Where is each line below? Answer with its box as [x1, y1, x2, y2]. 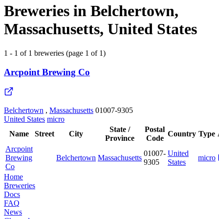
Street [35, 130, 54, 138]
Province [105, 134, 134, 143]
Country [168, 130, 196, 138]
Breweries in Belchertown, [4, 2, 178, 20]
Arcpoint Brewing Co [4, 66, 90, 77]
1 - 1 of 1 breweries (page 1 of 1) [4, 48, 106, 57]
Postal [145, 125, 165, 134]
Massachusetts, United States [4, 20, 197, 38]
